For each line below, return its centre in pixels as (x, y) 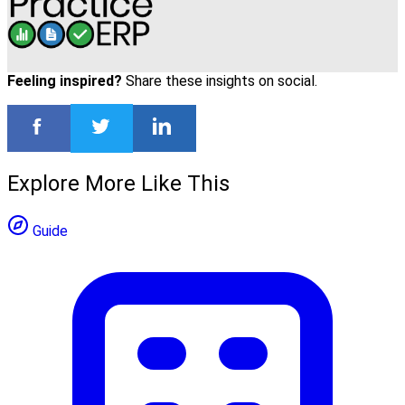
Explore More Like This (118, 183)
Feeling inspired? (65, 81)
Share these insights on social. (220, 81)
